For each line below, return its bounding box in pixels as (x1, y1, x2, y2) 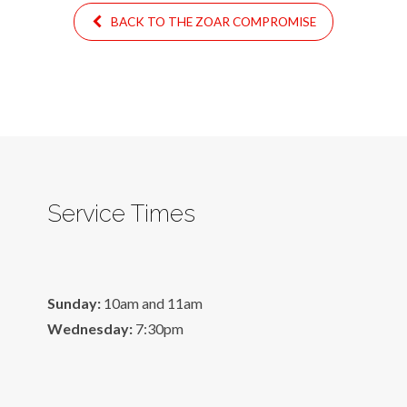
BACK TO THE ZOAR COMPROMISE (107, 15, 316, 29)
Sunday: (47, 293, 102, 312)
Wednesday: (47, 319, 134, 337)
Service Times (47, 199, 196, 227)
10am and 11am (101, 293, 203, 312)
